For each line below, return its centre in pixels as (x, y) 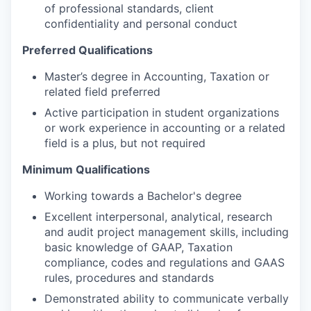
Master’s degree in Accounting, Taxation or (157, 76)
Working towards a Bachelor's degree (143, 196)
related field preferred (102, 92)
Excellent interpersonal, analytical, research (158, 217)
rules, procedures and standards (129, 278)
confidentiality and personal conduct (141, 24)
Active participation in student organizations (162, 112)
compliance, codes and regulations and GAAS (165, 262)
